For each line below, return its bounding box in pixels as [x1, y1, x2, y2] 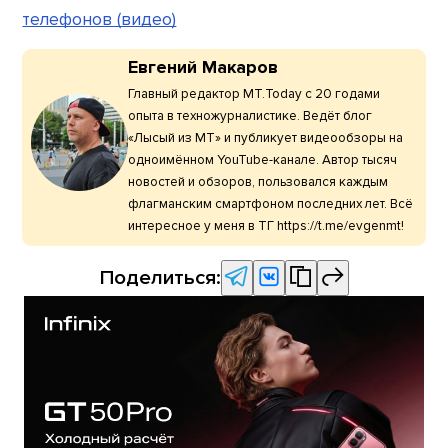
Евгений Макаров [127, 56, 278, 78]
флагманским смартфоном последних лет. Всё [127, 196, 413, 213]
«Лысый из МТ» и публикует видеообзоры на [127, 130, 403, 147]
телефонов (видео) [22, 9, 177, 31]
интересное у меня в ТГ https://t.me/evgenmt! [127, 218, 404, 235]
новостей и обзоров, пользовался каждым [127, 174, 388, 191]
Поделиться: [99, 264, 221, 290]
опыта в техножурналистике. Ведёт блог [127, 108, 372, 125]
